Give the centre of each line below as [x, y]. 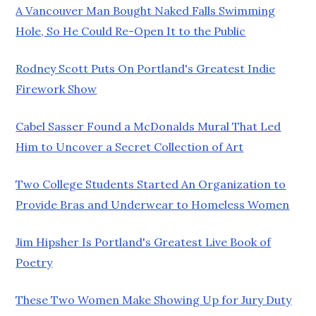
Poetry [34, 262]
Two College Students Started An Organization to [151, 184]
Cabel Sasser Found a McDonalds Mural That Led [148, 126]
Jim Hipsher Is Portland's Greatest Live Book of [144, 242]
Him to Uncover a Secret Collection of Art [130, 146]
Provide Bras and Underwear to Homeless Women [153, 204]
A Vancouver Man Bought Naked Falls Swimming [146, 10]
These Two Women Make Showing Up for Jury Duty [154, 299]
